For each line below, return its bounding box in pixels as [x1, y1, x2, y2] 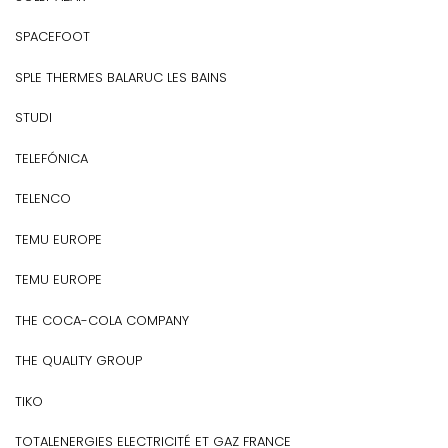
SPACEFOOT [15, 27, 90, 46]
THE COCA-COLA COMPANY [15, 310, 189, 330]
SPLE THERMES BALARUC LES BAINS [15, 67, 227, 87]
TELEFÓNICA [15, 148, 88, 168]
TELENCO [15, 189, 71, 208]
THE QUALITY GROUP [15, 351, 142, 370]
